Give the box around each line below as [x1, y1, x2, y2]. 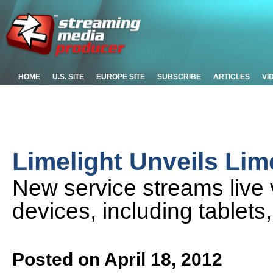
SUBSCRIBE [157, 73, 201, 81]
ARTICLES [213, 73, 250, 81]
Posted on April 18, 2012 [12, 249, 222, 269]
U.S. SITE [52, 73, 84, 81]
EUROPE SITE [96, 73, 145, 81]
